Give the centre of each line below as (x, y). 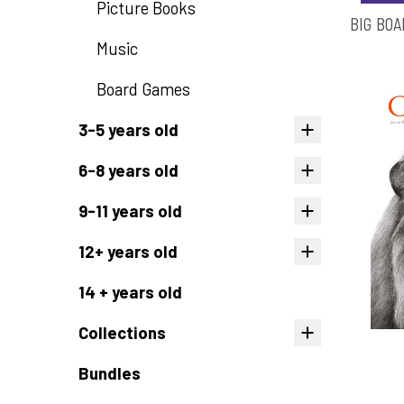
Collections (122, 332)
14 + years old (130, 292)
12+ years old (128, 251)
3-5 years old (129, 129)
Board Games (143, 89)
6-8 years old (129, 170)
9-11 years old (130, 211)
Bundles (110, 373)
